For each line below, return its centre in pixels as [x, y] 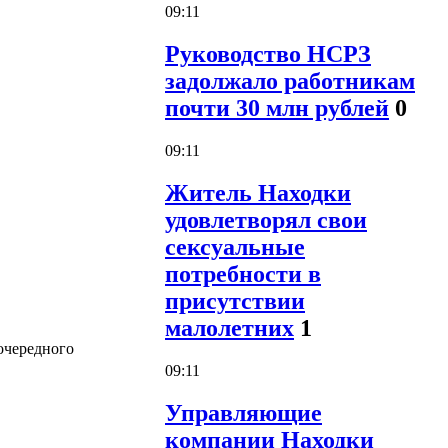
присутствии [235, 301]
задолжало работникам [290, 81]
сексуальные [235, 247]
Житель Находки [258, 193]
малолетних [229, 328]
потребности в [243, 274]
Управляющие [243, 412]
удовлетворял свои [266, 220]
